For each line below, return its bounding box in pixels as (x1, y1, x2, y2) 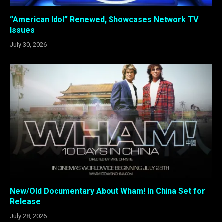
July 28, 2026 (10, 212, 47, 220)
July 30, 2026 (10, 41, 47, 48)
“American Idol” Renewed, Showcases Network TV (10, 15, 198, 24)
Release (10, 196, 41, 206)
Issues (10, 25, 35, 35)
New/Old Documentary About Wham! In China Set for (10, 186, 205, 196)
